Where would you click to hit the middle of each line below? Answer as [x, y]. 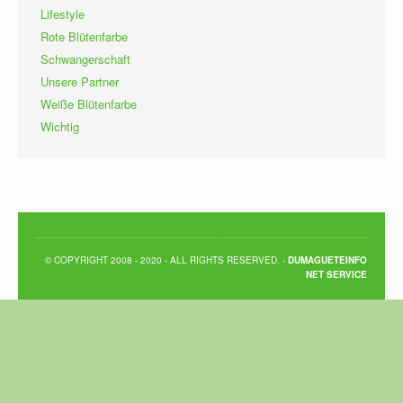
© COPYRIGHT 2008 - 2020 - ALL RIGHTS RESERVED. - [166, 260]
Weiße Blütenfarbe [89, 103]
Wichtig [60, 126]
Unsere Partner [80, 81]
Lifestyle [63, 13]
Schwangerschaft [85, 58]
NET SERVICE [336, 274]
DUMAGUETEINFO [327, 260]
